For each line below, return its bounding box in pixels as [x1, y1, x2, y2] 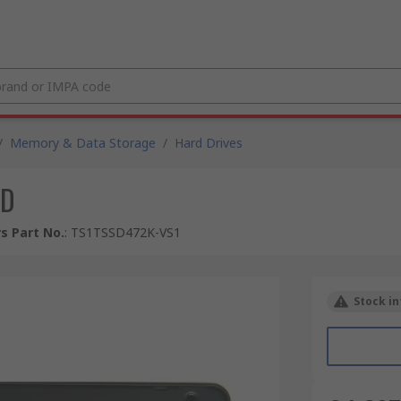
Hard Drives [175, 134, 243, 151]
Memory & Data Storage [10, 134, 156, 151]
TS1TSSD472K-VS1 [71, 224, 181, 241]
